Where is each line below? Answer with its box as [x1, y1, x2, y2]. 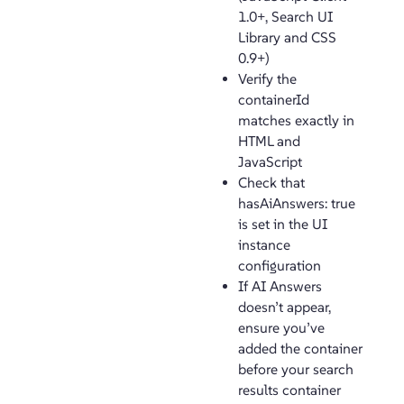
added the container [238, 340, 363, 357]
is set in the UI [238, 216, 327, 233]
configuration [238, 257, 321, 274]
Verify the [238, 70, 297, 87]
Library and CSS [238, 29, 336, 46]
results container [238, 381, 341, 399]
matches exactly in [238, 112, 354, 129]
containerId [238, 91, 309, 108]
